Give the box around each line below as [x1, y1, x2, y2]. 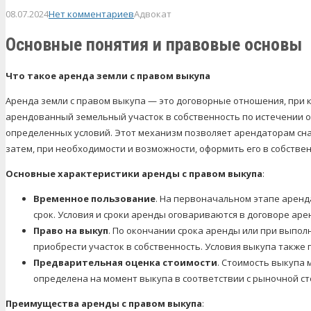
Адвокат [134, 7, 171, 20]
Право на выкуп [33, 224, 108, 237]
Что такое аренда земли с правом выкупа [6, 69, 210, 82]
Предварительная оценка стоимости [33, 255, 217, 269]
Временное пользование [33, 192, 155, 205]
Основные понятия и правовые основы [6, 34, 302, 56]
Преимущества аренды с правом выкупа [6, 296, 202, 310]
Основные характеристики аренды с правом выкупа [6, 167, 262, 180]
